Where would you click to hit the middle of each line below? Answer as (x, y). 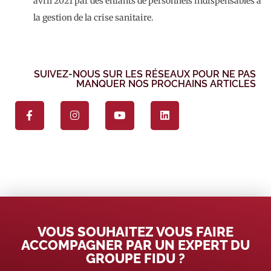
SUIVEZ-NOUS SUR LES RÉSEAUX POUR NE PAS (145, 74)
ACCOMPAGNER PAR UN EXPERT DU (135, 245)
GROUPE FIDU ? (135, 258)
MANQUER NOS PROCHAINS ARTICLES (166, 83)
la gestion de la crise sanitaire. (93, 17)
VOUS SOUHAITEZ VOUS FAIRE (135, 231)
